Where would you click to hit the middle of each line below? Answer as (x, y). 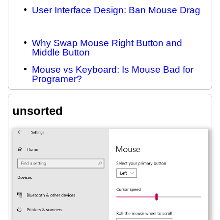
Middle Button (61, 52)
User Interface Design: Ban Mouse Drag (116, 10)
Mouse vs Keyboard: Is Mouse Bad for (113, 69)
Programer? (57, 79)
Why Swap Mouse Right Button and (107, 43)
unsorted (38, 110)
